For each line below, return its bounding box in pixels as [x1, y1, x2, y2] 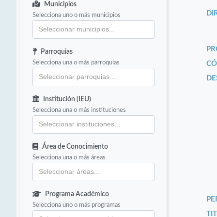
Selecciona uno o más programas [32, 201, 121, 209]
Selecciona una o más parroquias [32, 59, 120, 66]
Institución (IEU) [43, 96, 92, 103]
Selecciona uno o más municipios [32, 12, 121, 19]
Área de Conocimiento [42, 143, 108, 151]
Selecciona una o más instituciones [32, 107, 126, 114]
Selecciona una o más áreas [32, 154, 106, 161]
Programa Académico [45, 191, 109, 198]
